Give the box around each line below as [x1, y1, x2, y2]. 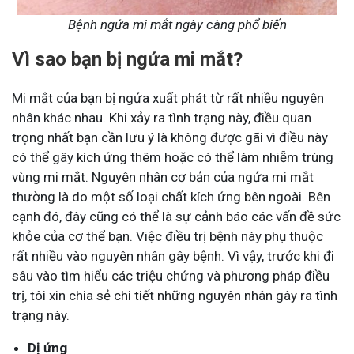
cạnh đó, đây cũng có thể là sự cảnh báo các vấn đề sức [12, 208, 341, 224]
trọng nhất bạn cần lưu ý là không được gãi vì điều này [12, 129, 328, 145]
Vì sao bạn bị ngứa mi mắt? [12, 47, 243, 70]
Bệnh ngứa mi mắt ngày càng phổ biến [67, 16, 287, 32]
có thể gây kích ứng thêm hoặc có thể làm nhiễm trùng [12, 149, 333, 165]
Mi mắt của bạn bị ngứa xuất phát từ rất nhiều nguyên [12, 89, 324, 106]
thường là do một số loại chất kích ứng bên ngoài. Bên [12, 188, 330, 205]
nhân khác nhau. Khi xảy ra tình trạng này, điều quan [12, 109, 311, 126]
